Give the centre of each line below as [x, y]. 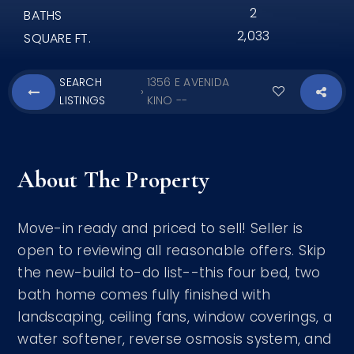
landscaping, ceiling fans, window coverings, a [175, 317]
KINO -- [167, 100]
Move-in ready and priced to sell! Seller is [160, 228]
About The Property [114, 180]
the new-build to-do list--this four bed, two [169, 273]
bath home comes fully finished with [144, 295]
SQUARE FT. [57, 38]
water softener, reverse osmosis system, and [175, 339]
